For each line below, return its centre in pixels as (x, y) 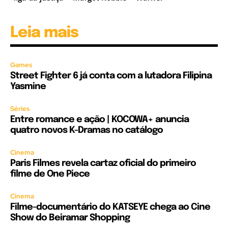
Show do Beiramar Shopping (70, 218)
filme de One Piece (50, 174)
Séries (20, 108)
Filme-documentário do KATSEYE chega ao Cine (110, 207)
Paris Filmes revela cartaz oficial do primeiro (103, 163)
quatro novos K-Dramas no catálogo (87, 130)
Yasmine (28, 86)
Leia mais (44, 33)
